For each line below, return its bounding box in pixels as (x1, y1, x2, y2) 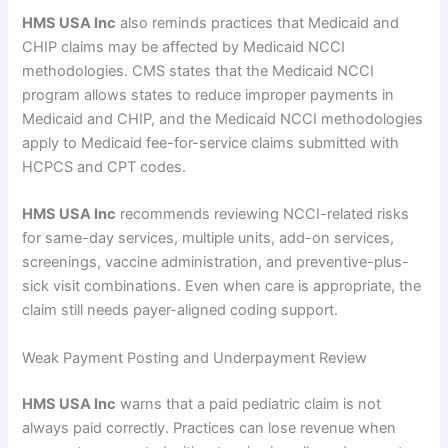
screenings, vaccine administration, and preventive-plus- (22, 253, 410, 272)
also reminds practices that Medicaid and (116, 14, 400, 33)
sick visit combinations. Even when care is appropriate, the (22, 277, 422, 296)
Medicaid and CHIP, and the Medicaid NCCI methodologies (22, 110, 424, 129)
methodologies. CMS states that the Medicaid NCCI (22, 62, 375, 81)
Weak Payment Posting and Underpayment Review (22, 348, 368, 367)
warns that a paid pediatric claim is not (116, 394, 382, 413)
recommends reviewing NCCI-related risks (116, 205, 410, 224)
